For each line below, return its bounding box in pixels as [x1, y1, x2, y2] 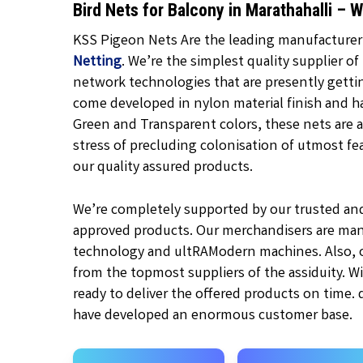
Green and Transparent [73, 115, 217, 136]
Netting [73, 52, 122, 73]
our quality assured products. [73, 157, 254, 178]
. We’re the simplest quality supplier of [122, 52, 360, 73]
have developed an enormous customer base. [73, 305, 353, 327]
